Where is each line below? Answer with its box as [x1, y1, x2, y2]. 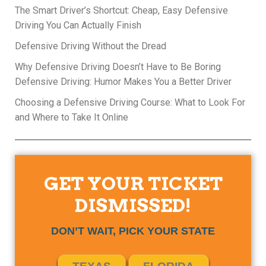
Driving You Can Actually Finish [15, 20, 141, 31]
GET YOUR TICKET [43, 172, 223, 195]
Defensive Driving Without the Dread [15, 40, 166, 52]
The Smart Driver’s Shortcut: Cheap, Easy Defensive [15, 5, 228, 16]
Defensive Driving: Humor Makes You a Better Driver [15, 76, 232, 87]
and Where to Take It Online [15, 112, 128, 123]
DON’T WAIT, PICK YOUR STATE [51, 225, 215, 237]
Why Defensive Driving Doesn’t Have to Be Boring [15, 61, 221, 72]
